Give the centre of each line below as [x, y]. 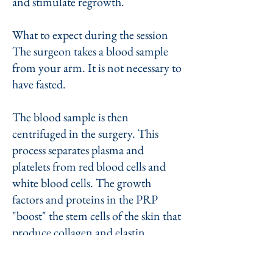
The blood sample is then [70, 117]
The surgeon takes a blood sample [90, 51]
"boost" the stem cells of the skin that [97, 216]
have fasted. [39, 84]
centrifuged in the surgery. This [85, 133]
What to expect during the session [90, 35]
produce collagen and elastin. [80, 232]
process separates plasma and [78, 150]
